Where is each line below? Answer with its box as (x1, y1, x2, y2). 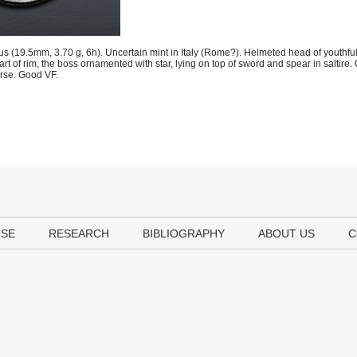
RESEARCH (49, 227, 109, 240)
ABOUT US (258, 227, 315, 240)
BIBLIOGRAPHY (143, 227, 225, 240)
